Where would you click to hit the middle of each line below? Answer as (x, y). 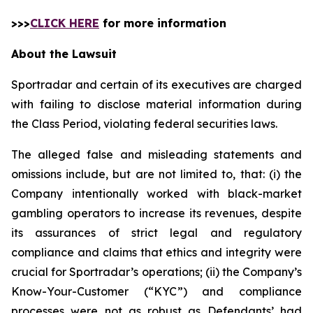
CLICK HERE (65, 23)
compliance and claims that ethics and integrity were (156, 252)
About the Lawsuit (64, 54)
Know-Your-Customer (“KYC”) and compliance (156, 291)
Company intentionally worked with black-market (156, 194)
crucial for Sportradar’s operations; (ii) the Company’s (156, 272)
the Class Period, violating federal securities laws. (147, 124)
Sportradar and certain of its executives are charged (156, 85)
